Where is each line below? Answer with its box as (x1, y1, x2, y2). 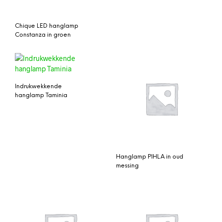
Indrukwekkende (15, 83, 62, 90)
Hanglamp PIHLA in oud (116, 153, 183, 160)
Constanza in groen (15, 31, 71, 38)
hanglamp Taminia (15, 92, 67, 99)
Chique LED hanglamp (15, 22, 78, 29)
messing (116, 162, 139, 169)
